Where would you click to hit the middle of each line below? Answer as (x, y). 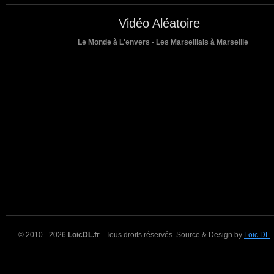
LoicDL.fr (84, 256)
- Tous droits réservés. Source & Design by (172, 256)
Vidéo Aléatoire (159, 44)
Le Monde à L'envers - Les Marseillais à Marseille (163, 63)
